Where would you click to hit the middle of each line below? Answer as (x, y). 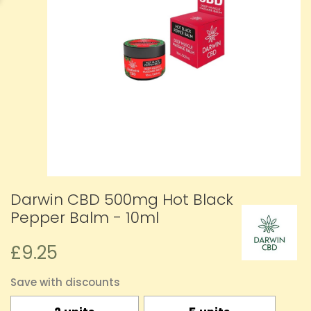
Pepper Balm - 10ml (85, 218)
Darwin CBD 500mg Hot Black (122, 200)
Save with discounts (65, 283)
